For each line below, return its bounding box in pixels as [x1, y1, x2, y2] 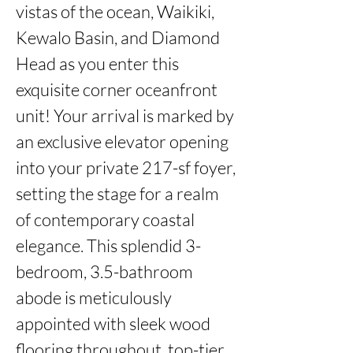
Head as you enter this [16, 53, 179, 74]
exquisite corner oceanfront [16, 79, 217, 100]
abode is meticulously [16, 287, 172, 308]
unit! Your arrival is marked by [16, 105, 234, 126]
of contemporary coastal [16, 209, 195, 230]
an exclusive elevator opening [16, 131, 229, 152]
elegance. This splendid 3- [16, 235, 201, 256]
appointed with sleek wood [16, 313, 210, 334]
